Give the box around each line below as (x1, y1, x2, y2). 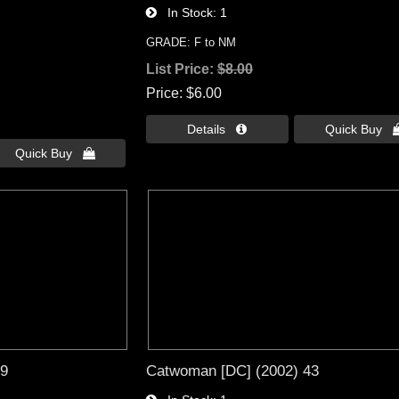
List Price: (145, 61, 217, 77)
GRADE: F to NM (145, 36, 236, 50)
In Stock (156, 5, 213, 20)
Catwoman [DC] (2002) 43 (145, 361, 319, 379)
